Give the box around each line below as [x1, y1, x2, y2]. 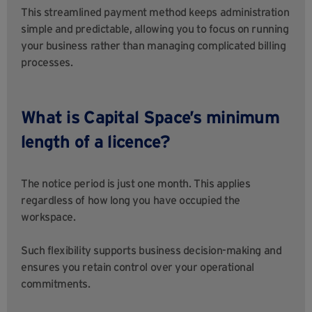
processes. [21, 56, 73, 69]
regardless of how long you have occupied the [21, 194, 240, 207]
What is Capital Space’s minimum [21, 107, 279, 127]
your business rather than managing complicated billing [21, 39, 286, 52]
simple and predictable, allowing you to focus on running [21, 22, 289, 36]
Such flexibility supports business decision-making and [21, 244, 282, 257]
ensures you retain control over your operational [21, 260, 254, 274]
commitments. [21, 277, 91, 290]
